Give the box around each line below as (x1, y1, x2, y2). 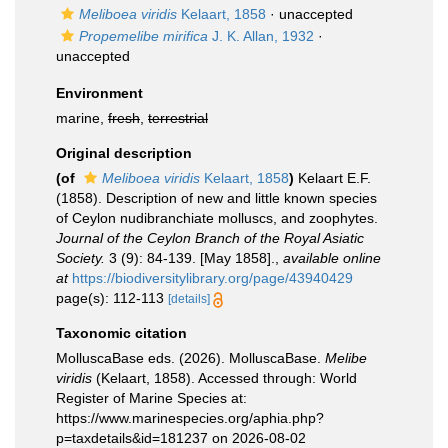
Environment (56, 85, 143, 101)
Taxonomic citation (56, 325, 187, 341)
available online (283, 250, 381, 266)
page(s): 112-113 (56, 290, 168, 306)
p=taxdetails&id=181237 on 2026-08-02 (56, 430, 306, 446)
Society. (56, 250, 105, 266)
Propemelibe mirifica (79, 28, 208, 44)
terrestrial (148, 110, 208, 126)
